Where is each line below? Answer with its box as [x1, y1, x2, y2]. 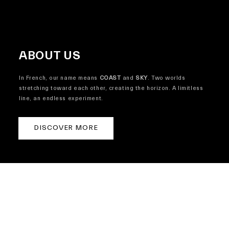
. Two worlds [147, 74, 186, 81]
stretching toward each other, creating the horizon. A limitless [19, 84, 203, 91]
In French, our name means [19, 74, 100, 81]
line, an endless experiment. [19, 95, 103, 102]
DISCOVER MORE [33, 124, 99, 132]
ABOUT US [19, 48, 81, 62]
